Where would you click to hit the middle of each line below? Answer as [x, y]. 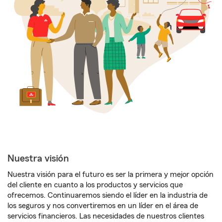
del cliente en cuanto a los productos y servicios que [95, 185]
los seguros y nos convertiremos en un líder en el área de [103, 206]
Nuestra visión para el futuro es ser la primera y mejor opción [111, 175]
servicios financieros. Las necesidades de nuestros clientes [106, 216]
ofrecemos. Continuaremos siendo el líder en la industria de [108, 195]
